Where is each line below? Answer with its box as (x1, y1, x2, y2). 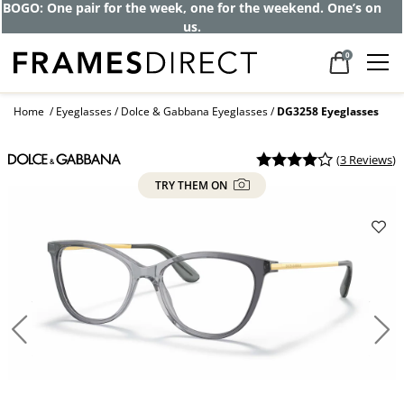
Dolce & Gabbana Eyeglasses (121, 104, 268, 120)
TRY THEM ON (154, 178, 230, 193)
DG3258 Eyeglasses (277, 104, 379, 120)
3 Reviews (340, 151, 393, 168)
